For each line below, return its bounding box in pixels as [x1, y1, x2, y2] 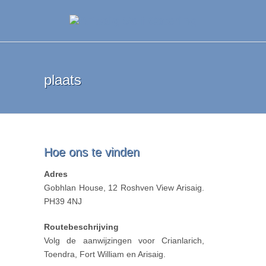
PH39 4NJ [44, 197, 82, 206]
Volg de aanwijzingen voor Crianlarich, [44, 236, 204, 245]
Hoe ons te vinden [44, 145, 140, 159]
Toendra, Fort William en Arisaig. [44, 249, 166, 259]
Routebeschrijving [44, 222, 119, 232]
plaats [44, 72, 81, 88]
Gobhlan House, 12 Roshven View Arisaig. [44, 183, 204, 192]
